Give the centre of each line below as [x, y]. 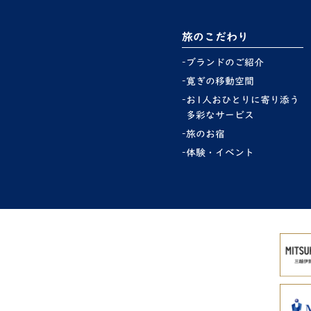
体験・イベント [220, 153]
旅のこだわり [215, 37]
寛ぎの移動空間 [220, 81]
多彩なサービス [220, 115]
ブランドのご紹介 [225, 62]
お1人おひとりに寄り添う [243, 100]
